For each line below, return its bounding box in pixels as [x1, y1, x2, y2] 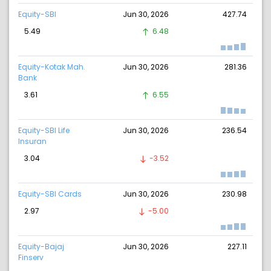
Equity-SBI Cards [18, 189, 82, 200]
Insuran [18, 136, 47, 147]
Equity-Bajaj [18, 241, 64, 252]
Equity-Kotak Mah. [18, 62, 85, 73]
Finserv [18, 252, 44, 263]
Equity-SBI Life [18, 125, 70, 136]
